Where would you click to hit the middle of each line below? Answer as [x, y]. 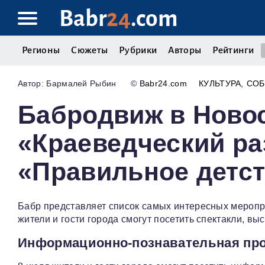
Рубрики [138, 50]
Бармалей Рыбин [81, 84]
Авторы [185, 50]
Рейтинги [233, 50]
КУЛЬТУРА [220, 84]
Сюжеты [90, 50]
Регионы [41, 50]
